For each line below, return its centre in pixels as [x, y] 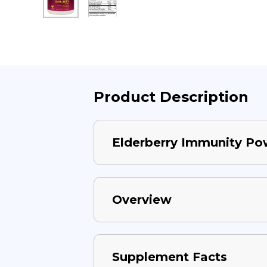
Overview [142, 200]
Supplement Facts [170, 257]
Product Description [171, 97]
